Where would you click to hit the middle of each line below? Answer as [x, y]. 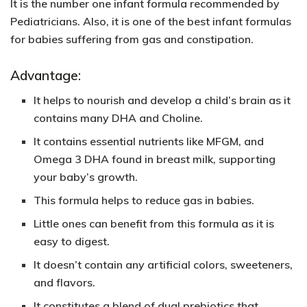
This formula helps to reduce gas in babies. [144, 200]
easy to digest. [72, 242]
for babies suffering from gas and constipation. [132, 39]
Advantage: [46, 75]
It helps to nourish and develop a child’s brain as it [162, 100]
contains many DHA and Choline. [119, 118]
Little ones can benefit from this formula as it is [154, 224]
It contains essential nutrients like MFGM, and [149, 142]
